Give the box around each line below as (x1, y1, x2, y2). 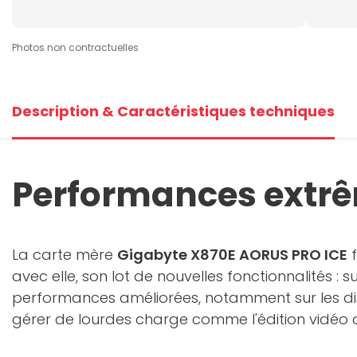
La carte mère (12, 245, 117, 265)
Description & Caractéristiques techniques (12, 101, 335, 121)
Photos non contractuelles (12, 41, 139, 54)
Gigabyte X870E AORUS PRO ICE (117, 245, 347, 265)
